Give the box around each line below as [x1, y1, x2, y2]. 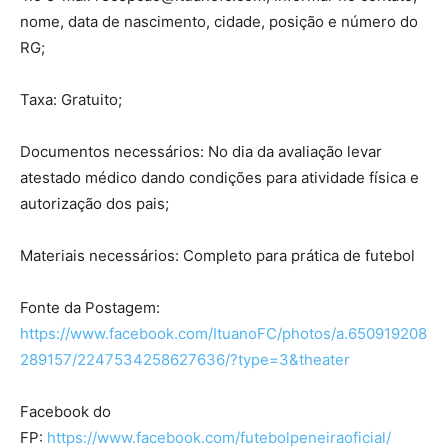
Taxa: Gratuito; [20, 90, 122, 110]
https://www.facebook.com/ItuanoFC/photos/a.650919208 [20, 324, 427, 344]
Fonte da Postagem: [20, 298, 160, 318]
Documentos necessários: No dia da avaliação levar [20, 142, 382, 162]
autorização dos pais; [20, 194, 169, 214]
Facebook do [20, 402, 111, 422]
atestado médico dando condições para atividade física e [20, 168, 419, 188]
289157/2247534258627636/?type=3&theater [20, 350, 350, 370]
